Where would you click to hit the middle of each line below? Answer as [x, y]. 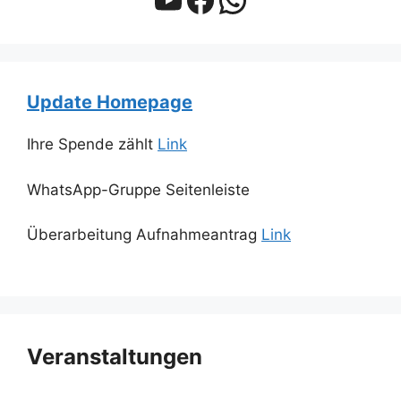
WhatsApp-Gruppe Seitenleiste [138, 189]
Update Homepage [110, 102]
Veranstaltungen [115, 356]
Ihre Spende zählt [92, 145]
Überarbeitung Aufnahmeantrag [144, 235]
